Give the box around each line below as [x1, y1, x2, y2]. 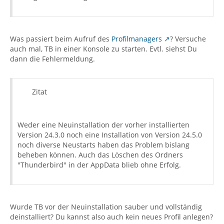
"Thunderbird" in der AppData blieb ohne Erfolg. [17, 160, 181, 169]
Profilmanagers [111, 34, 162, 43]
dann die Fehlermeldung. [10, 54, 95, 63]
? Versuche [170, 34, 206, 43]
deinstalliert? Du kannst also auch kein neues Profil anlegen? [10, 212, 213, 221]
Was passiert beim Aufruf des [10, 34, 111, 43]
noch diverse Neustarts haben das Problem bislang [17, 140, 189, 149]
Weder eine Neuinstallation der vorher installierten [17, 120, 189, 129]
